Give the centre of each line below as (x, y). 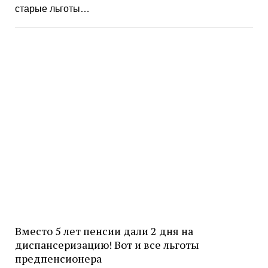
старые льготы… (52, 8)
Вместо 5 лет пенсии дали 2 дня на (104, 231)
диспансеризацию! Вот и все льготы (107, 244)
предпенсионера (58, 258)
